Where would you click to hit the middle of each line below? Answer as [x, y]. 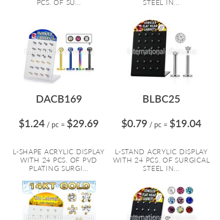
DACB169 [59, 98]
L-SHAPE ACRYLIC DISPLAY [59, 151]
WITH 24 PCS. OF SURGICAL [161, 160]
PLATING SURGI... [59, 168]
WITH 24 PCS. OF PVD [59, 160]
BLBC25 [161, 98]
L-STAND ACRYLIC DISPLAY [161, 151]
